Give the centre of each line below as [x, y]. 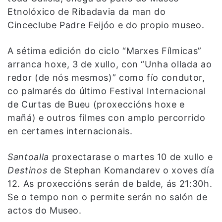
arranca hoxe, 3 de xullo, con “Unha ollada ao [110, 64]
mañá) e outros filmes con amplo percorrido [107, 117]
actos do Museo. [45, 210]
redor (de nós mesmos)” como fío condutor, [106, 77]
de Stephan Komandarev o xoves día [131, 170]
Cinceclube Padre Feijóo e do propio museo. [106, 25]
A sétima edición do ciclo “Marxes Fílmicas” [105, 51]
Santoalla [28, 157]
